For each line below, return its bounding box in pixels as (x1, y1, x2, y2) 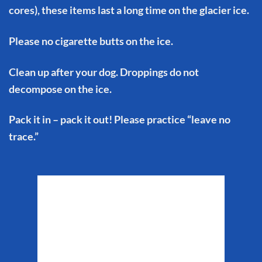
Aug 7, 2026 (128, 237, 171, 247)
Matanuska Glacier (65, 185, 197, 205)
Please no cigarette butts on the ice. (9, 35, 173, 48)
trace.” (9, 130, 39, 143)
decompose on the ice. (9, 82, 112, 95)
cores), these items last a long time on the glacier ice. (9, 4, 249, 17)
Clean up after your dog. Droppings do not (9, 65, 199, 78)
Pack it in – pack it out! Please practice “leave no (9, 113, 230, 126)
